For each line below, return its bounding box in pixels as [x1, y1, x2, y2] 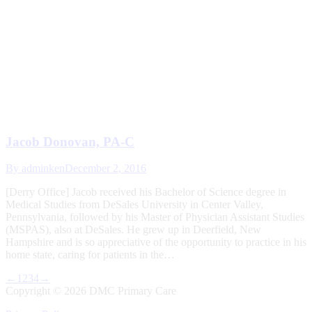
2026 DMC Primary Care [64, 285, 176, 297]
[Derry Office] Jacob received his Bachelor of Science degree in [6, 186, 286, 198]
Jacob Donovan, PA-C [6, 134, 134, 149]
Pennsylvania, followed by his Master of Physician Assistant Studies [6, 211, 304, 224]
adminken [22, 162, 65, 175]
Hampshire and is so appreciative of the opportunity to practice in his [6, 236, 306, 249]
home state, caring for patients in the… [6, 249, 175, 261]
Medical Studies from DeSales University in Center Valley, [6, 198, 263, 211]
